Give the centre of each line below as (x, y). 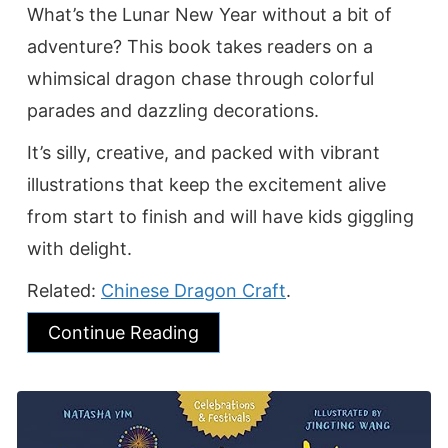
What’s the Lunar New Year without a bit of (209, 14)
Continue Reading (123, 332)
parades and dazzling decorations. (173, 110)
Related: (64, 290)
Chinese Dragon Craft (193, 290)
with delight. (79, 248)
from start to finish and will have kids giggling (220, 216)
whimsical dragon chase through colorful (200, 78)
